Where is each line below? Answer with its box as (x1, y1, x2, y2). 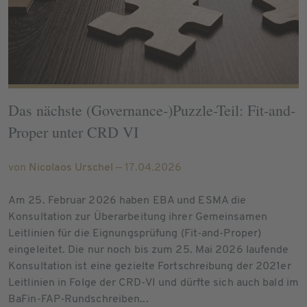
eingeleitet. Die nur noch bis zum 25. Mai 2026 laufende (8, 244, 289, 256)
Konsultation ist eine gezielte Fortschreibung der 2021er (8, 260, 291, 272)
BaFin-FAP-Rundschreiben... (8, 293, 149, 305)
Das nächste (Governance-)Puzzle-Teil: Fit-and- (8, 99, 295, 120)
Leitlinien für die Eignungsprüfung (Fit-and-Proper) (8, 228, 262, 239)
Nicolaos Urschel (29, 162, 114, 173)
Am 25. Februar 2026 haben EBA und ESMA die (8, 195, 247, 206)
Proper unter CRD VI (8, 121, 138, 142)
